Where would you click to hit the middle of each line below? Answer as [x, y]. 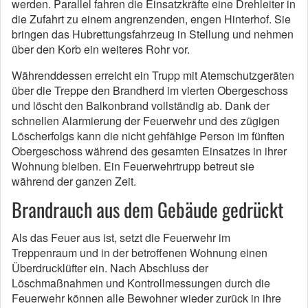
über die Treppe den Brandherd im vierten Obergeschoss [150, 90]
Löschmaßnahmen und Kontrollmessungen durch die [141, 283]
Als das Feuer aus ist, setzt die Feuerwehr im [121, 238]
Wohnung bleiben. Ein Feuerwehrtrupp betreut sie [133, 166]
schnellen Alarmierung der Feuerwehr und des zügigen [146, 121]
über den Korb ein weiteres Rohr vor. [102, 49]
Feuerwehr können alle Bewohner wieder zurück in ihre [146, 298]
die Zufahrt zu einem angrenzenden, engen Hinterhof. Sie [151, 19]
